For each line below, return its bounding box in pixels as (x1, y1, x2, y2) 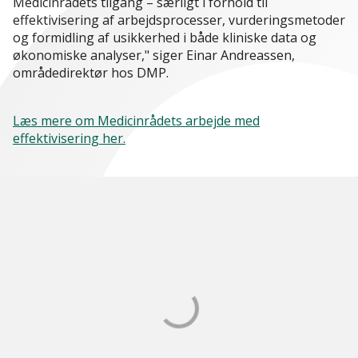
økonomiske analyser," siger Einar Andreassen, (13, 46, 295, 65)
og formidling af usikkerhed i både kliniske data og (13, 29, 316, 47)
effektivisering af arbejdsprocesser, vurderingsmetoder (13, 11, 345, 30)
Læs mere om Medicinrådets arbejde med (13, 112, 260, 130)
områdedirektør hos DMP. (13, 64, 169, 82)
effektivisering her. (13, 129, 125, 148)
